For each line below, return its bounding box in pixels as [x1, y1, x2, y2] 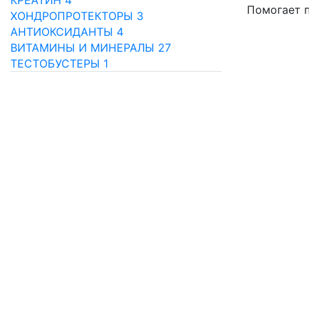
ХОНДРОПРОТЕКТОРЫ [10, 9, 137, 23]
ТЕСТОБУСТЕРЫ [10, 57, 103, 71]
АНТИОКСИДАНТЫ [10, 25, 117, 39]
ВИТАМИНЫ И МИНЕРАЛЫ [10, 41, 158, 55]
